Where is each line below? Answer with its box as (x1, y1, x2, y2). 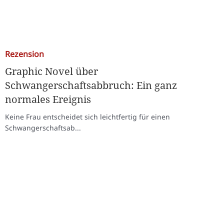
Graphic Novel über (5, 64, 98, 78)
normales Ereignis (5, 92, 91, 106)
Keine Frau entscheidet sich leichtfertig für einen (5, 111, 170, 121)
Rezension (5, 48, 44, 59)
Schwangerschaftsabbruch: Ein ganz (5, 78, 177, 92)
